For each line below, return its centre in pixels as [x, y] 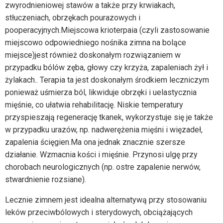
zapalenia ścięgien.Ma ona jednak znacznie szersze [95, 142]
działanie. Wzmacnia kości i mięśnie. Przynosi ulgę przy [101, 154]
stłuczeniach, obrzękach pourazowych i [73, 17]
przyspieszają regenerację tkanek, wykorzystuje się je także [109, 117]
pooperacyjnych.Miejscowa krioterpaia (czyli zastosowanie [107, 30]
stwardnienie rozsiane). [46, 179]
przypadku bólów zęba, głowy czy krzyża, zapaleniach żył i [107, 67]
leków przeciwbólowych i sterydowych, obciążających [99, 212]
